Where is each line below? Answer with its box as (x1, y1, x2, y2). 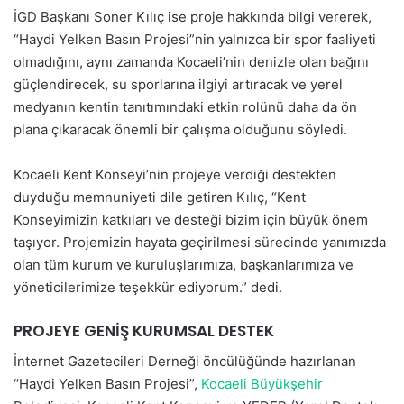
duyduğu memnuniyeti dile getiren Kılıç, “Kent (14, 188, 306, 206)
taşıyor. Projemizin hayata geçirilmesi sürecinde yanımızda (14, 234, 386, 251)
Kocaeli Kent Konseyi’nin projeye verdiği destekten (14, 166, 336, 183)
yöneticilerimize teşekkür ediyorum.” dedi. (14, 279, 282, 296)
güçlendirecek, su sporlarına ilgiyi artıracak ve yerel (14, 76, 343, 93)
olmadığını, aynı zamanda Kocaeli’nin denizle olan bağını (14, 53, 369, 70)
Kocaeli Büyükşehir (201, 374, 323, 392)
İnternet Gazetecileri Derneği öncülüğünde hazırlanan (14, 352, 356, 370)
